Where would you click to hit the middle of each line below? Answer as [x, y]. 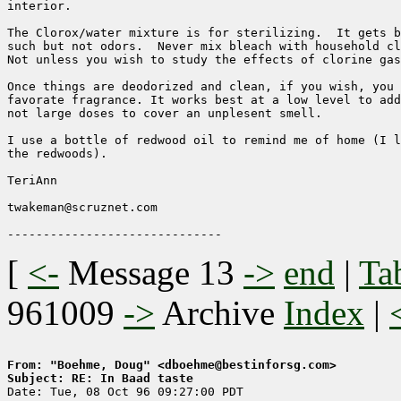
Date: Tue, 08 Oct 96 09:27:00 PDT [125, 392]
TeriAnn [32, 181]
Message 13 [151, 273]
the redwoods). [57, 154]
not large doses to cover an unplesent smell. [165, 114]
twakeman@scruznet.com [82, 208]
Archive [219, 313]
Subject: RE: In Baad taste [100, 379]
